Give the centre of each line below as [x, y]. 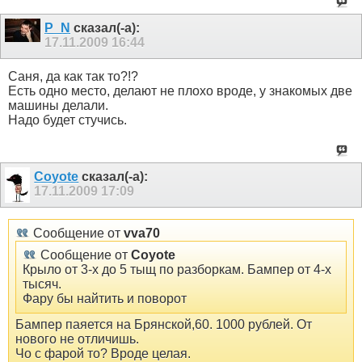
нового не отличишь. [77, 339]
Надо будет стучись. [67, 120]
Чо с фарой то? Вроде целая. [103, 353]
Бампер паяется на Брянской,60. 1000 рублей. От [164, 324]
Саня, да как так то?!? [73, 77]
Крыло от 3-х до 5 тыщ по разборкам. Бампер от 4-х [177, 269]
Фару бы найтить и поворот [105, 298]
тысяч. [42, 284]
